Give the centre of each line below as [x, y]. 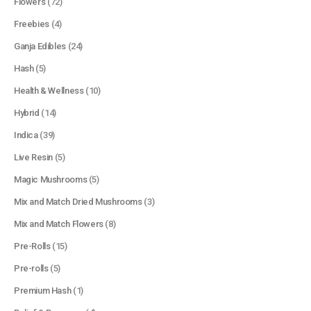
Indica [26, 135]
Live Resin [34, 157]
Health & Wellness [49, 91]
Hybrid [27, 113]
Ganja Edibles [40, 46]
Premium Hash [43, 291]
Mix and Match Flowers [59, 224]
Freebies [32, 24]
